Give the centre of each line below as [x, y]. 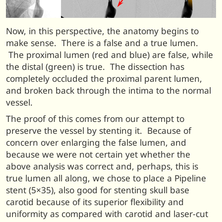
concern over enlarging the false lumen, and [96, 142]
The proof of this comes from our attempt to [95, 118]
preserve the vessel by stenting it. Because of [99, 130]
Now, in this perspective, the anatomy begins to [102, 31]
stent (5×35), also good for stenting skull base [98, 190]
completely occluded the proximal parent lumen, [104, 79]
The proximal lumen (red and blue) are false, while [110, 55]
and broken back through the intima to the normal [109, 91]
